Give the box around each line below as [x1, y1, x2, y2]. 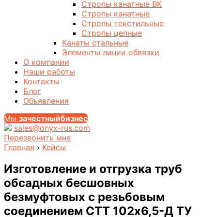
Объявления [23, 96, 69, 106]
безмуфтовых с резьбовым [4, 190, 165, 204]
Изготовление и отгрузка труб [4, 162, 182, 176]
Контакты [23, 77, 60, 87]
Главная [4, 142, 34, 153]
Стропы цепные [81, 28, 142, 38]
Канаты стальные [62, 38, 128, 48]
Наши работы [23, 67, 75, 77]
